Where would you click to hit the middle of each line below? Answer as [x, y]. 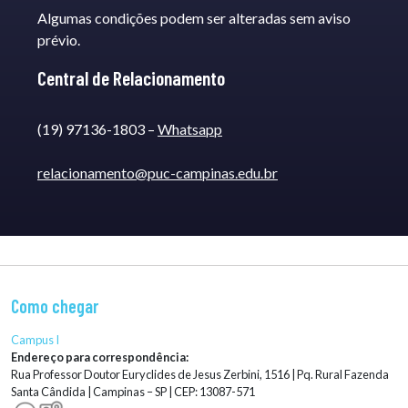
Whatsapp [190, 129]
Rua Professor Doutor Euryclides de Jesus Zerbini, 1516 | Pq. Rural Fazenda [200, 375]
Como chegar [55, 306]
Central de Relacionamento [131, 78]
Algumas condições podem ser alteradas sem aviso [194, 18]
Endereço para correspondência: [100, 357]
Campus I [35, 340]
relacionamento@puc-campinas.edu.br [158, 173]
